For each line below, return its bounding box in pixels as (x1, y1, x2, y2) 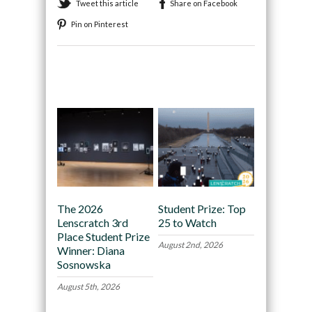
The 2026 (56, 201, 103, 215)
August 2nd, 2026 (157, 239, 223, 250)
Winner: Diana (56, 243, 125, 257)
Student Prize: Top (157, 201, 246, 215)
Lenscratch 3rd (56, 215, 128, 229)
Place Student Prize (56, 229, 150, 243)
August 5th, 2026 (56, 281, 120, 292)
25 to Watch (157, 215, 217, 229)
